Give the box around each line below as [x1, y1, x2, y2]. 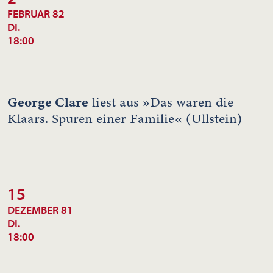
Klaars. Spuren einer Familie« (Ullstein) [7, 109, 242, 128]
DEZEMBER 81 [7, 202, 73, 217]
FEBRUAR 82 [7, 6, 65, 21]
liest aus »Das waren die [88, 93, 233, 112]
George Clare [7, 92, 88, 112]
